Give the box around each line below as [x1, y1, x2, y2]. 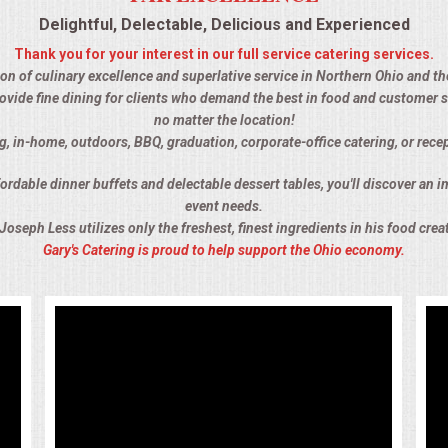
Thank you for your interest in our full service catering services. [14, 46, 434, 63]
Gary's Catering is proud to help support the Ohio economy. [43, 242, 405, 259]
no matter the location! [153, 112, 295, 129]
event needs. [185, 198, 263, 215]
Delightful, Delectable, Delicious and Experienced [38, 15, 410, 35]
